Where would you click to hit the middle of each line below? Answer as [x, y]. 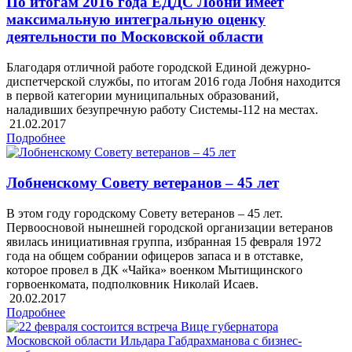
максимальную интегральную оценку [136, 20]
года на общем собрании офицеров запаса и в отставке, [155, 255]
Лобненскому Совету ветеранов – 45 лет [143, 182]
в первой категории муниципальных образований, [143, 96]
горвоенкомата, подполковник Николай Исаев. [132, 284]
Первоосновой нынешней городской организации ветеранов [170, 227]
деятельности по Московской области [135, 37]
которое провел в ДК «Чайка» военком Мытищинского [154, 269]
